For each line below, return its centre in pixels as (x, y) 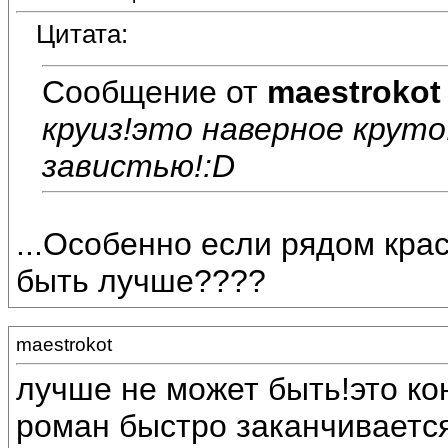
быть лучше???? (141, 281)
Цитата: (82, 34)
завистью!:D (138, 165)
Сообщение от (154, 91)
